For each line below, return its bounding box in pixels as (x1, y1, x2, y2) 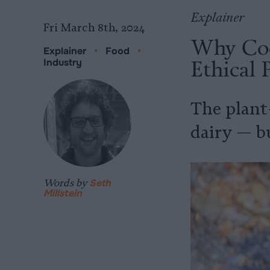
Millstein (43, 187, 82, 199)
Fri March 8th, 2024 (43, 21, 145, 34)
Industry (43, 56, 82, 69)
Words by (43, 177, 89, 189)
